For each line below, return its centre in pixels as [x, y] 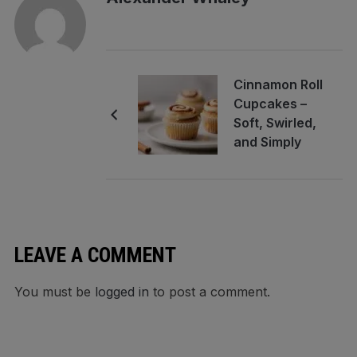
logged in [122, 292]
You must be [54, 292]
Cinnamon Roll [278, 85]
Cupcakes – [270, 104]
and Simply [267, 142]
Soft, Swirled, [275, 123]
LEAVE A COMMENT [95, 255]
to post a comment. [209, 292]
